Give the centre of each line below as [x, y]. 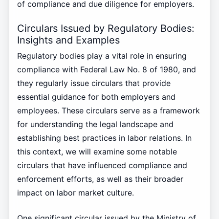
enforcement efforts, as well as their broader [100, 179]
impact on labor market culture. [75, 193]
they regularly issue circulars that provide [94, 83]
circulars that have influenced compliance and [102, 165]
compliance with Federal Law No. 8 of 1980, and [106, 70]
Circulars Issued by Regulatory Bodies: [106, 29]
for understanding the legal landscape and [95, 124]
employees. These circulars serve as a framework [108, 111]
